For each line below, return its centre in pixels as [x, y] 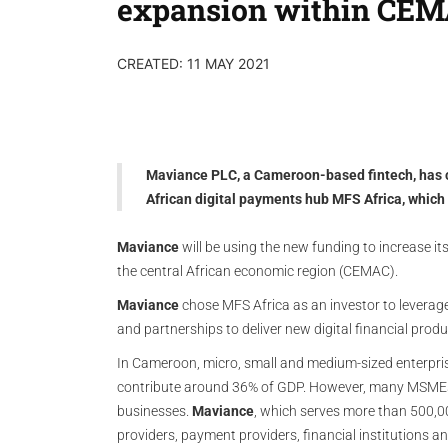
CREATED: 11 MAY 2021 [193, 63]
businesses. [154, 411]
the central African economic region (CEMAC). [262, 271]
